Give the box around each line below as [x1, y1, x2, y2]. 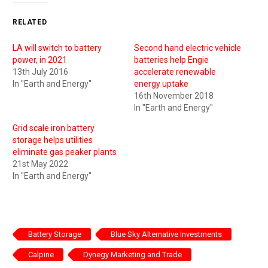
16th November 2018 [134, 90, 214, 100]
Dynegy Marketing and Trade [83, 249, 182, 259]
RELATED [13, 17, 47, 26]
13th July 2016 [13, 66, 68, 77]
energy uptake [134, 78, 188, 89]
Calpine [28, 249, 54, 259]
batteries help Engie [134, 54, 209, 65]
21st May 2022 [13, 159, 68, 169]
